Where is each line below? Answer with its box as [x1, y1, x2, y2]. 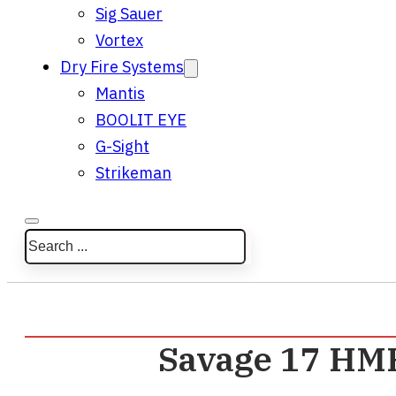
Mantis [95, 83, 145, 103]
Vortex [95, 30, 143, 50]
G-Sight [95, 136, 149, 156]
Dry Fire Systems [60, 57, 184, 77]
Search [24, 231, 75, 251]
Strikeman [95, 163, 171, 183]
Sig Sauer [95, 4, 163, 24]
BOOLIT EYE [95, 110, 187, 130]
